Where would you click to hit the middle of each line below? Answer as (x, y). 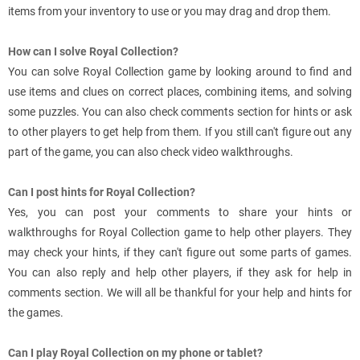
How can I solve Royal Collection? (93, 52)
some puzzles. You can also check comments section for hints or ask (180, 112)
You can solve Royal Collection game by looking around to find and (180, 72)
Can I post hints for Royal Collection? (102, 192)
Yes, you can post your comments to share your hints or (180, 213)
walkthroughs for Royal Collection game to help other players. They (180, 233)
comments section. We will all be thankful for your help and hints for (180, 293)
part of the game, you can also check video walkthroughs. (151, 152)
